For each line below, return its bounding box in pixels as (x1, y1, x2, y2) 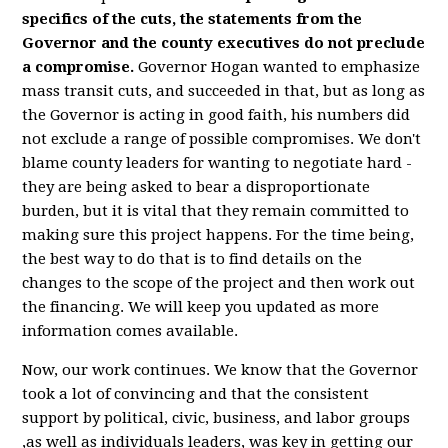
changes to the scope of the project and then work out (22, 274, 416, 292)
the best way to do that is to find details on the (22, 250, 363, 268)
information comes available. (22, 322, 239, 340)
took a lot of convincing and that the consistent (22, 385, 370, 403)
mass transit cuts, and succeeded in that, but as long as (22, 82, 426, 100)
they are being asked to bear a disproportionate (22, 178, 371, 196)
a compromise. (22, 58, 135, 76)
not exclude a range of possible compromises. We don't (22, 130, 422, 148)
